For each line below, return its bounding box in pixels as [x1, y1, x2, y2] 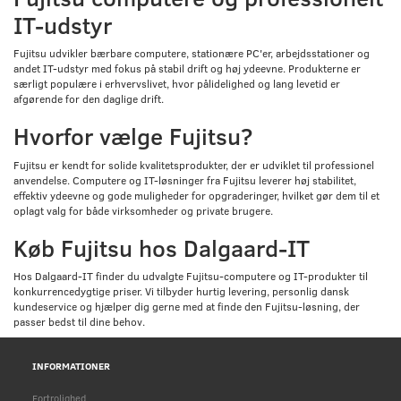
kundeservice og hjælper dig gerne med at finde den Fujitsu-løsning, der [13, 299, 360, 314]
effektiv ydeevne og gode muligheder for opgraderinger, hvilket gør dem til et [13, 187, 380, 202]
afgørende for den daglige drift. [13, 91, 164, 107]
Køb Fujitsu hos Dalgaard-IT [13, 231, 310, 263]
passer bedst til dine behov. [13, 314, 145, 329]
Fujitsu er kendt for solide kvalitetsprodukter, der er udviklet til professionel [13, 157, 374, 172]
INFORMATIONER [32, 359, 110, 373]
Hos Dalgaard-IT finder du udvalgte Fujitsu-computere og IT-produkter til [13, 269, 368, 284]
